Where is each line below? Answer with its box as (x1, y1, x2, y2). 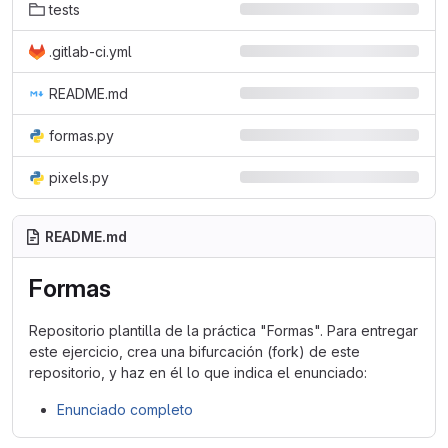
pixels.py (49, 169, 109, 186)
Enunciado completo (57, 401, 193, 418)
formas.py (49, 127, 114, 144)
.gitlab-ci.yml (49, 43, 132, 60)
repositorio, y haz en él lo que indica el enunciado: (29, 364, 367, 381)
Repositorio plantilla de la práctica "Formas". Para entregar (29, 322, 418, 339)
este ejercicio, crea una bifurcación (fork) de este (29, 343, 360, 360)
